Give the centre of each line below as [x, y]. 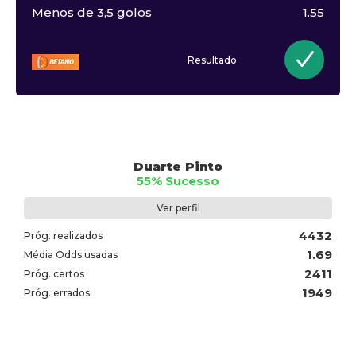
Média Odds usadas [71, 255]
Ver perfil [178, 208]
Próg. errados [57, 293]
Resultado [213, 60]
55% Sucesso [178, 181]
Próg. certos [54, 274]
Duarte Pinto [178, 167]
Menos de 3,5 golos [92, 12]
